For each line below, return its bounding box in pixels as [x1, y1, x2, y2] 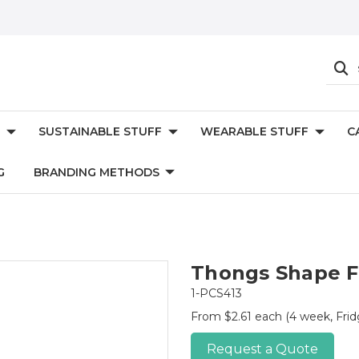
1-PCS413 [191, 286, 242, 301]
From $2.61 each [191, 309, 285, 324]
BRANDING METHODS [34, 165, 159, 179]
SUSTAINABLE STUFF [38, 124, 162, 139]
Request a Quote [207, 341, 318, 357]
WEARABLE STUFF [200, 124, 309, 139]
